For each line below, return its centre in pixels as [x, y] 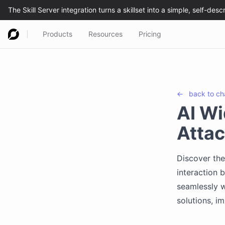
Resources [105, 34]
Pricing [150, 34]
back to [202, 94]
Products [58, 34]
